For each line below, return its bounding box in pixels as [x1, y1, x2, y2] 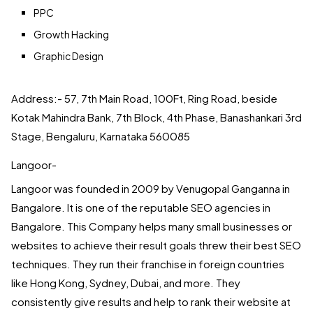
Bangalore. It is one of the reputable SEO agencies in [11, 201, 270, 214]
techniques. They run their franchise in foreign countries [11, 257, 284, 271]
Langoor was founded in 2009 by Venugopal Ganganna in [11, 182, 290, 196]
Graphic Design [34, 50, 103, 63]
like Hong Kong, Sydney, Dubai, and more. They [11, 276, 240, 290]
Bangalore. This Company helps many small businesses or [11, 219, 292, 233]
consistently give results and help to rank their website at [11, 295, 291, 309]
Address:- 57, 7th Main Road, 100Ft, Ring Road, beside [11, 92, 277, 105]
